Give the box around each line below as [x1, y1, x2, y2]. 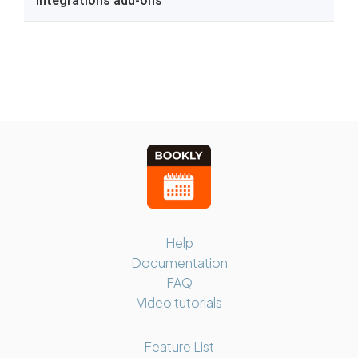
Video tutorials [136, 293, 222, 311]
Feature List [144, 337, 214, 355]
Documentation [130, 253, 228, 271]
